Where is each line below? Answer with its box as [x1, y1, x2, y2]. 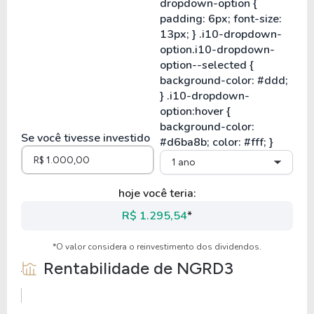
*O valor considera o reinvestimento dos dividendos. [53, 241, 261, 252]
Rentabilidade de [43, 258, 177, 278]
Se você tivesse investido [21, 130, 150, 146]
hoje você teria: [118, 186, 196, 201]
